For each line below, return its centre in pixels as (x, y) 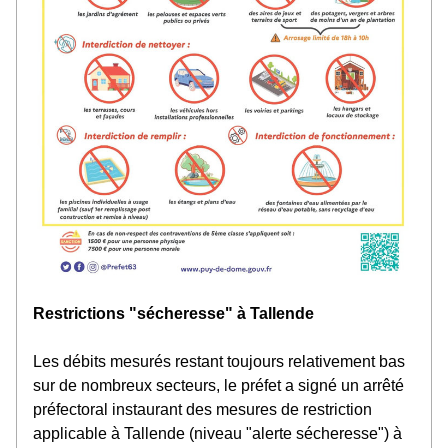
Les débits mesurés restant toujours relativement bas (219, 361)
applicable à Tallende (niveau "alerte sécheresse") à (217, 433)
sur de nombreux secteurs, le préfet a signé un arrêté (218, 385)
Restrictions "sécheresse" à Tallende (173, 313)
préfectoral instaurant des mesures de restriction (202, 409)
